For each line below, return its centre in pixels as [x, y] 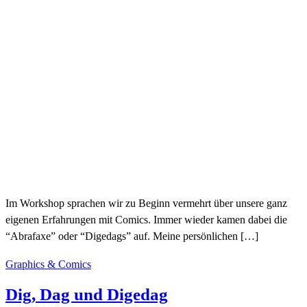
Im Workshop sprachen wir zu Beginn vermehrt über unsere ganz [146, 204]
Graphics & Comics [48, 264]
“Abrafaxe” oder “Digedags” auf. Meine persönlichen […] [132, 236]
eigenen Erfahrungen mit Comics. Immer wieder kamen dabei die [146, 220]
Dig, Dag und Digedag [87, 295]
